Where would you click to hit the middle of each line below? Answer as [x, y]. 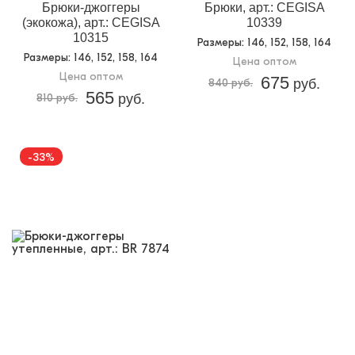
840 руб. [231, 82]
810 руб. [57, 97]
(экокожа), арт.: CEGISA [91, 22]
